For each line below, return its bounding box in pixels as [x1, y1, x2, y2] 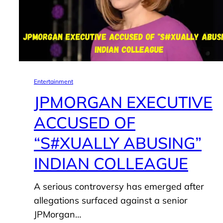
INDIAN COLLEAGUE [33, 153, 188, 174]
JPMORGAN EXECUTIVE [33, 92, 213, 112]
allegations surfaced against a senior [33, 195, 188, 207]
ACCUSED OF [33, 112, 135, 133]
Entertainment [33, 78, 73, 86]
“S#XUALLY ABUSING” [33, 133, 202, 153]
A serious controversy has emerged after [33, 181, 204, 193]
